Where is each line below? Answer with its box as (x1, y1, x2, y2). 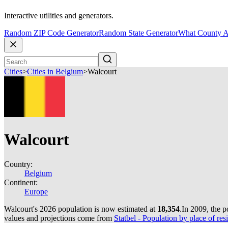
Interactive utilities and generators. (4, 11, 113, 20)
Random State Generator (99, 28, 178, 38)
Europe (24, 187, 48, 196)
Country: (4, 160, 33, 168)
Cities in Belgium (27, 67, 83, 76)
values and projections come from (4, 214, 114, 222)
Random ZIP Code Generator (4, 28, 99, 38)
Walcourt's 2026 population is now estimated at (4, 205, 157, 213)
